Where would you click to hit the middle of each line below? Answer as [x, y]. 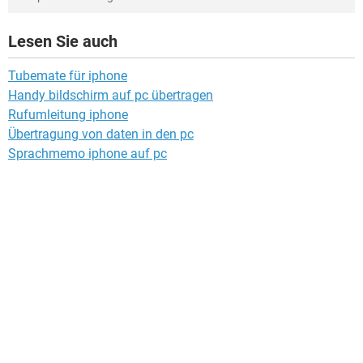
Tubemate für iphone [68, 75]
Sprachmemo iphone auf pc [88, 153]
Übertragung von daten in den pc [101, 134]
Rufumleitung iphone [68, 114]
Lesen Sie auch [63, 41]
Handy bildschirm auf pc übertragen [111, 95]
